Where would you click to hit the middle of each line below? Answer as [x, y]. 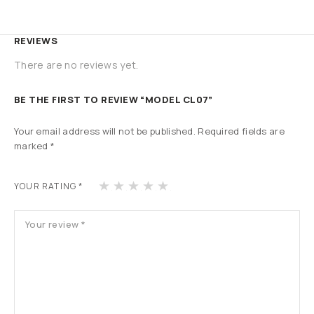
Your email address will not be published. [105, 131]
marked [33, 145]
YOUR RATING [47, 186]
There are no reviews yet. [76, 64]
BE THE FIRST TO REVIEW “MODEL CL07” [114, 99]
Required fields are [241, 131]
